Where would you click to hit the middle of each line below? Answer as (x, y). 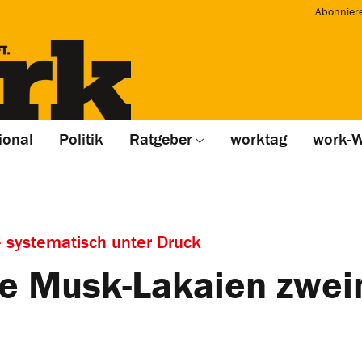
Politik (81, 139)
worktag (259, 139)
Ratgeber (161, 139)
